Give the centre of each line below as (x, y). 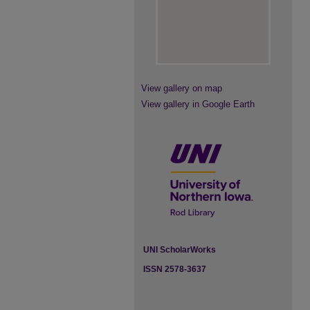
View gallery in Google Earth (198, 104)
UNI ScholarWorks (180, 250)
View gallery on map (182, 88)
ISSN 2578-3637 (175, 269)
